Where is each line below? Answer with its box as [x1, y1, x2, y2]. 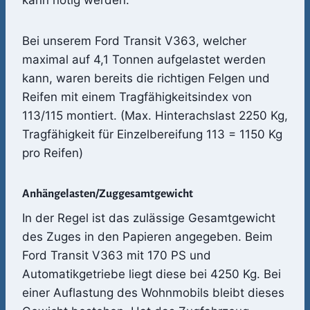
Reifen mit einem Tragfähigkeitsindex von [22, 90, 252, 104]
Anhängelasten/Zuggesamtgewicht [22, 188, 193, 201]
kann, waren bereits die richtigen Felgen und [22, 71, 270, 86]
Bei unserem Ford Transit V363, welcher [22, 34, 246, 48]
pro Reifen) [22, 146, 83, 161]
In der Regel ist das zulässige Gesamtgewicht [22, 211, 275, 226]
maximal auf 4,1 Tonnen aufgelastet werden [22, 53, 266, 67]
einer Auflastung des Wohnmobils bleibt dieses [22, 286, 284, 300]
